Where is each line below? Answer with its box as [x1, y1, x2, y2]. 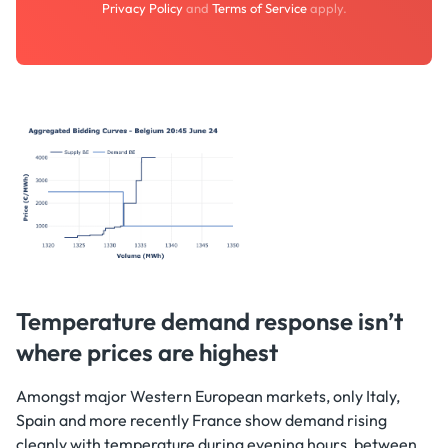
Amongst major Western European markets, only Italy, [16, 385, 400, 406]
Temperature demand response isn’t [16, 305, 403, 336]
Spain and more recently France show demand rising [16, 409, 387, 430]
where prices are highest [16, 336, 278, 367]
